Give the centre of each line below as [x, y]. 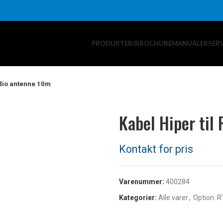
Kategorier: [138, 197]
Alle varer [173, 197]
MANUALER [190, 43]
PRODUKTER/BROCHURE [132, 43]
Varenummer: [142, 181]
